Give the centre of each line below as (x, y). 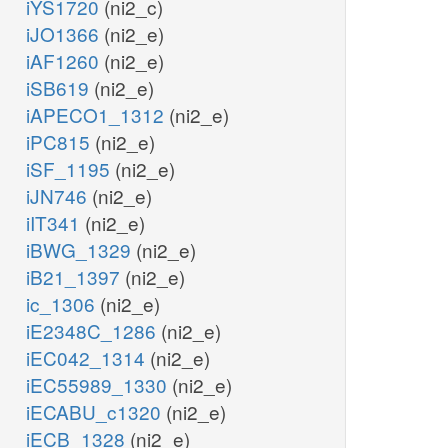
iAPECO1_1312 (97, 115)
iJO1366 (65, 34)
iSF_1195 (70, 169)
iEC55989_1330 (99, 385)
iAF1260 (65, 61)
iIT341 (55, 223)
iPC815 (60, 142)
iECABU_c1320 (96, 412)
